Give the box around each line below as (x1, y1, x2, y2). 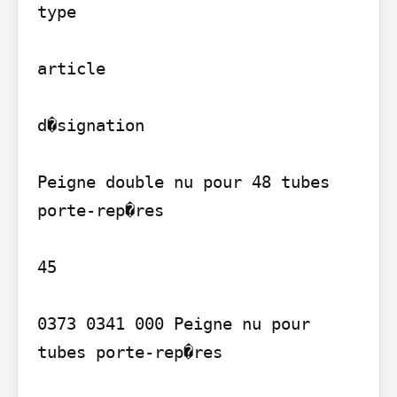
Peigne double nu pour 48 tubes (36, 172, 330, 192)
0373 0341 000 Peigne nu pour (36, 314, 310, 334)
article (36, 58, 105, 79)
